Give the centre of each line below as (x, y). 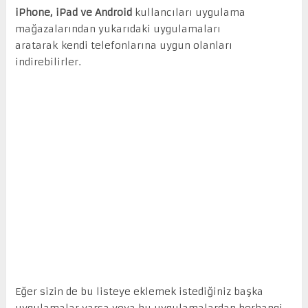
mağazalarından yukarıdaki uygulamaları (118, 29)
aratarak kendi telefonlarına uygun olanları (123, 45)
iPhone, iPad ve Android (73, 12)
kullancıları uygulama (188, 12)
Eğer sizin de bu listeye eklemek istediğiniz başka (139, 291)
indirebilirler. (48, 62)
